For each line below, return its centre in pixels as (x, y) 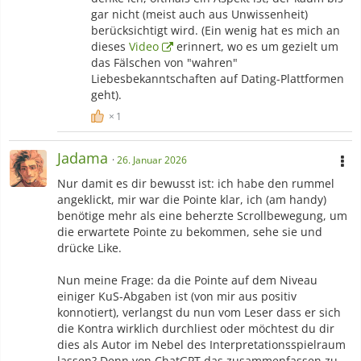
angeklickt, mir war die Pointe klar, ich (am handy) (192, 200)
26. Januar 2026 (152, 160)
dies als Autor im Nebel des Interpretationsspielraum (201, 345)
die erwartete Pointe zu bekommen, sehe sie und (190, 232)
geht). (106, 95)
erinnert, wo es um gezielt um (256, 47)
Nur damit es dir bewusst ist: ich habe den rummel (196, 184)
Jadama (83, 158)
